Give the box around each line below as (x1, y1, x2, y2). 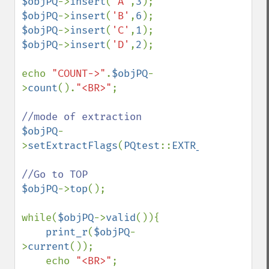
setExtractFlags (28, 139, 118, 152)
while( (22, 211, 58, 224)
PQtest (124, 139, 160, 152)
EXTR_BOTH (172, 139, 226, 152)
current (28, 240, 70, 253)
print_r (46, 226, 88, 238)
